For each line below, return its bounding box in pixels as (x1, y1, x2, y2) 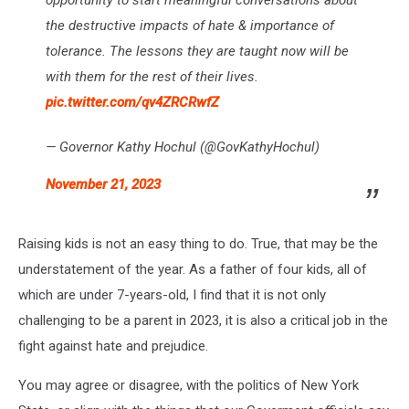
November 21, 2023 (46, 176, 161, 194)
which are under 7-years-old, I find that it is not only (18, 287, 326, 304)
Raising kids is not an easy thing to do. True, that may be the (18, 236, 378, 253)
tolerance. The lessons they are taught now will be (46, 43, 349, 60)
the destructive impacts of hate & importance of (46, 17, 334, 35)
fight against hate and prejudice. (18, 338, 208, 355)
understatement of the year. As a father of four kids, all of (18, 261, 367, 278)
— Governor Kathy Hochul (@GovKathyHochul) (46, 139, 320, 156)
